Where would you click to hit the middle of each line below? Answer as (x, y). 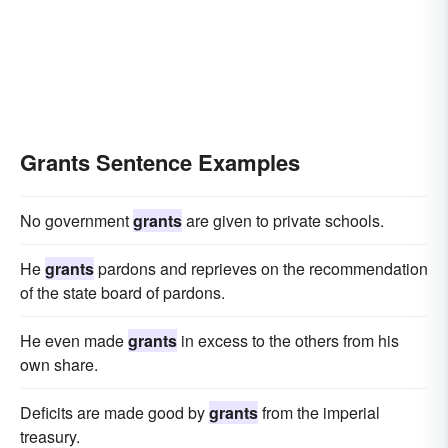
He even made (74, 340)
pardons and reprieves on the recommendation (261, 268)
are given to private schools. (283, 220)
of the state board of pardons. (122, 292)
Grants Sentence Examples (160, 162)
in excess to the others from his (288, 340)
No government (76, 220)
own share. (59, 364)
